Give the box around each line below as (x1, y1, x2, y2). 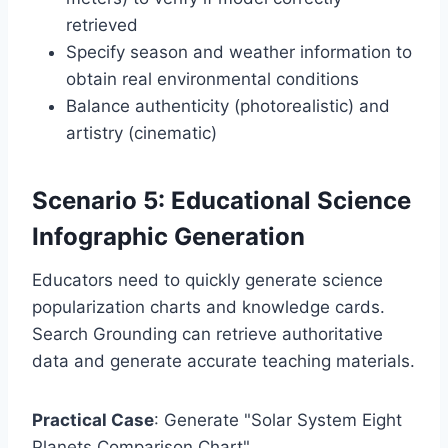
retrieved (66, 14, 138, 35)
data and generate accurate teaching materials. (32, 350, 415, 371)
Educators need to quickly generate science (32, 269, 383, 290)
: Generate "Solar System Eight (154, 409, 402, 430)
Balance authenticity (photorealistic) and (66, 95, 390, 116)
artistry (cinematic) (66, 122, 217, 143)
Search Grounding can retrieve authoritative (32, 323, 383, 344)
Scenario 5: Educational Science (32, 185, 411, 215)
